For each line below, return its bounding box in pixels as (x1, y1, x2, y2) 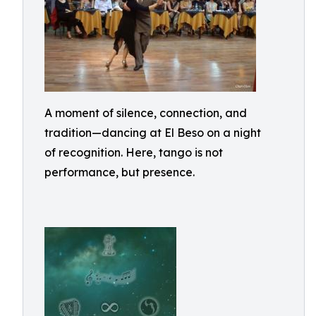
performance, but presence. (44, 165, 195, 179)
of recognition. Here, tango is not (44, 145, 223, 159)
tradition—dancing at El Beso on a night (44, 126, 261, 140)
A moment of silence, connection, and (44, 106, 247, 120)
